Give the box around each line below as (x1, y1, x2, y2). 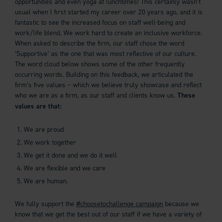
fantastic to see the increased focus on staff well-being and (15, 18, 185, 27)
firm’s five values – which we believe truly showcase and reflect (15, 80, 202, 89)
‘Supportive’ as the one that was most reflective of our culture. (15, 49, 196, 58)
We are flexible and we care (24, 164, 106, 172)
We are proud (24, 125, 64, 134)
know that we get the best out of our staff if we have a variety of (15, 210, 202, 219)
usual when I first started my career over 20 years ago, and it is (15, 7, 203, 16)
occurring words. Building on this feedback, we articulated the (15, 70, 193, 79)
